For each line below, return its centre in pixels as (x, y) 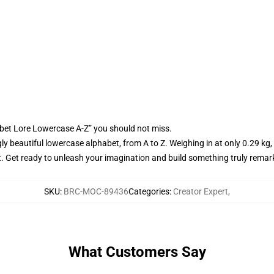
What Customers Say (137, 252)
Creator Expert (201, 191)
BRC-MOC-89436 (96, 191)
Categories (149, 191)
